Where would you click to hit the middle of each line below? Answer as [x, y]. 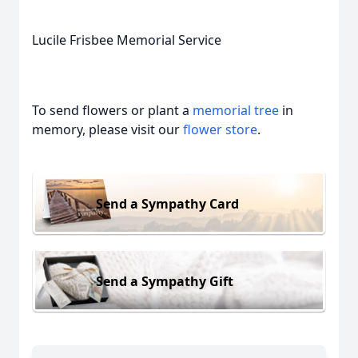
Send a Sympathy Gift [165, 281]
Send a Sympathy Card [167, 203]
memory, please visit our [107, 129]
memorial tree [236, 110]
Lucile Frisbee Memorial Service [127, 40]
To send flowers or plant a [112, 110]
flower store [220, 129]
